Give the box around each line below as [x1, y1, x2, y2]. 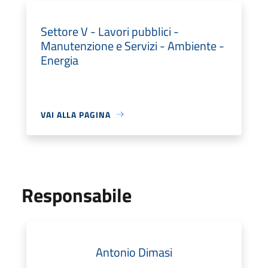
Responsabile [22, 180, 132, 209]
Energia [41, 50, 78, 69]
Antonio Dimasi [96, 242, 172, 261]
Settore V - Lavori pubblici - [41, 22, 179, 41]
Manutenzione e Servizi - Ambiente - [41, 36, 224, 55]
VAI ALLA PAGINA [41, 108, 111, 121]
